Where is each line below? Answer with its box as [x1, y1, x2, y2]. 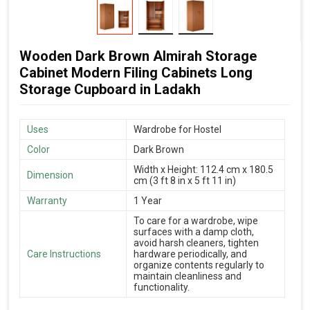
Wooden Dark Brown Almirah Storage [19, 47, 257, 64]
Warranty [27, 194, 67, 206]
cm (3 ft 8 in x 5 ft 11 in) [134, 174, 236, 186]
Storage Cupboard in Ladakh [19, 80, 201, 98]
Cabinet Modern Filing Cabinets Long [19, 64, 253, 81]
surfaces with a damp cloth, [134, 226, 254, 237]
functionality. [134, 281, 190, 293]
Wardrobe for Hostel [134, 123, 221, 135]
